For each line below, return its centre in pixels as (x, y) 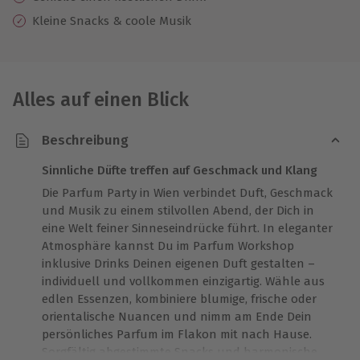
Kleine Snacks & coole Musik (112, 20)
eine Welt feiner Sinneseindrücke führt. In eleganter (187, 228)
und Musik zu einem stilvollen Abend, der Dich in (178, 210)
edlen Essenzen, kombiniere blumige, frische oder (179, 299)
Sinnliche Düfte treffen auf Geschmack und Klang (180, 170)
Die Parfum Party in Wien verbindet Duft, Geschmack (187, 192)
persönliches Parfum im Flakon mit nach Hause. (177, 334)
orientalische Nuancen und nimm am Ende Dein (177, 316)
